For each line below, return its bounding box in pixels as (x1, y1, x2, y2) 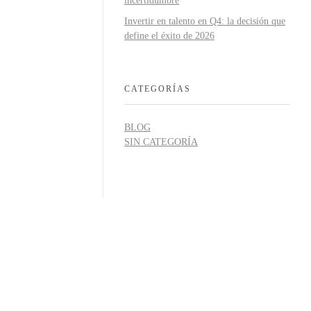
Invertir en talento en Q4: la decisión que (124, 16, 285, 27)
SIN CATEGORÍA (124, 137, 198, 148)
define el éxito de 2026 (124, 31, 215, 42)
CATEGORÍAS (124, 84, 191, 94)
